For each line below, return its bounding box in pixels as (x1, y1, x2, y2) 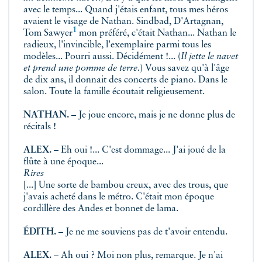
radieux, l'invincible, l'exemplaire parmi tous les (23, 40, 211, 50)
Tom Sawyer (23, 29, 73, 38)
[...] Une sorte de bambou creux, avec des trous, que (23, 181, 228, 190)
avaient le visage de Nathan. (23, 17, 136, 26)
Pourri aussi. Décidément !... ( (65, 52, 181, 61)
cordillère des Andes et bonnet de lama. (23, 204, 178, 213)
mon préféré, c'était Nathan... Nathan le (77, 29, 236, 38)
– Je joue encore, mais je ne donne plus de (69, 111, 235, 120)
